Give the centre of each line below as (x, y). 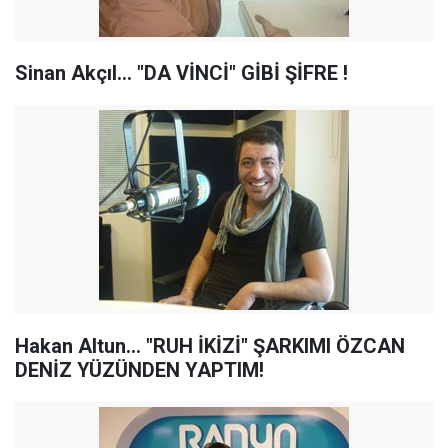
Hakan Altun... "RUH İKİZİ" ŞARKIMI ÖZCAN (210, 346)
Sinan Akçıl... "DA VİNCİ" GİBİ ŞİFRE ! (181, 73)
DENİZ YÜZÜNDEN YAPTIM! (139, 370)
